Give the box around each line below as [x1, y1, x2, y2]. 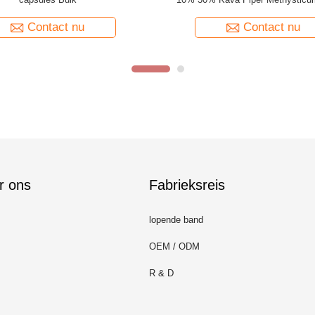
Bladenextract [19, 7, 76, 18]
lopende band [149, 214, 203, 225]
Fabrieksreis [149, 177, 225, 193]
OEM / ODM [149, 241, 200, 252]
